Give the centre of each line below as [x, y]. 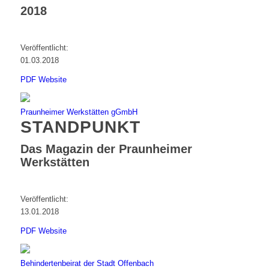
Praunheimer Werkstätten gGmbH [79, 112]
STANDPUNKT [80, 127]
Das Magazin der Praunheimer [106, 149]
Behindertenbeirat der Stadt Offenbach [87, 263]
